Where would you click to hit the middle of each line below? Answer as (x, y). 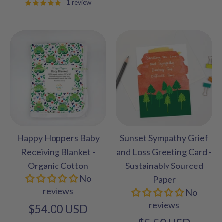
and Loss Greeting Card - (164, 151)
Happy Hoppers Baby (58, 138)
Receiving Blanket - (58, 151)
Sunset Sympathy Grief (164, 138)
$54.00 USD (58, 209)
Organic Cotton (58, 165)
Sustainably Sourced (164, 165)
